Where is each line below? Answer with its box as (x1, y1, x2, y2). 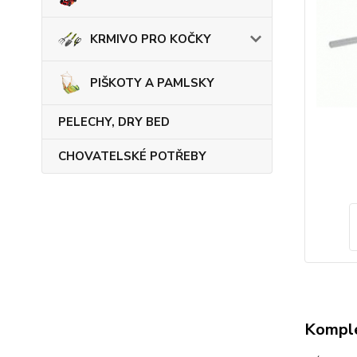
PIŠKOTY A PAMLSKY (90, 75, 214, 91)
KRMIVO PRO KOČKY (90, 31, 211, 47)
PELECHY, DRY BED (58, 114, 170, 130)
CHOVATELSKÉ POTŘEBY (58, 148, 206, 164)
